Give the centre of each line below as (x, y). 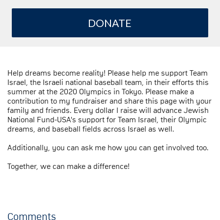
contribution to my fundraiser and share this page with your (110, 101)
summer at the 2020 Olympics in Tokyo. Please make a (101, 92)
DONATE (110, 23)
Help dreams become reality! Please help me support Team (108, 73)
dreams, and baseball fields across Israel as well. (92, 129)
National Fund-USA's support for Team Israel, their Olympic (107, 120)
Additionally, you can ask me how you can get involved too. (108, 148)
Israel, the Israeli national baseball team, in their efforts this (108, 82)
